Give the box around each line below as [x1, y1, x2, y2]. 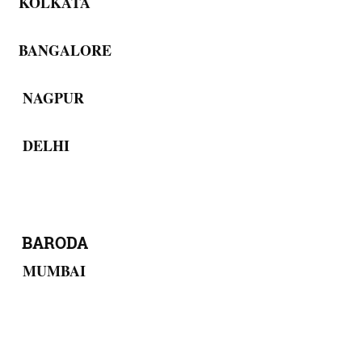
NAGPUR [14, 86, 84, 108]
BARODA [14, 231, 88, 253]
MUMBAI [14, 259, 86, 281]
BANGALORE [14, 39, 112, 61]
